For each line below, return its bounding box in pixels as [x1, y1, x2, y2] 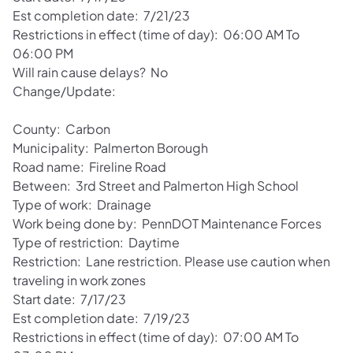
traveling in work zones [13, 271, 146, 288]
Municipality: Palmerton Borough [13, 139, 208, 156]
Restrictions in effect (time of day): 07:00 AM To [13, 328, 299, 345]
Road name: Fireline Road [13, 158, 166, 175]
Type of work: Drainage [13, 195, 151, 213]
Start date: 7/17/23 [13, 290, 126, 307]
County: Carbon [13, 120, 110, 137]
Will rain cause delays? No [13, 63, 168, 80]
